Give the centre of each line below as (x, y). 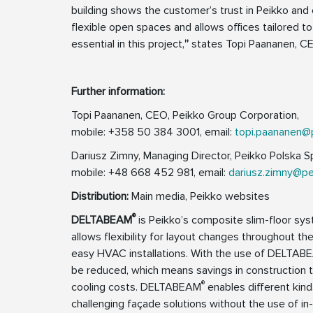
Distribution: (101, 197)
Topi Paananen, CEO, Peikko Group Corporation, (185, 116)
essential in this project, (128, 44)
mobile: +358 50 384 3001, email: (153, 132)
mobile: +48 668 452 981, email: (150, 173)
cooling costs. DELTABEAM (136, 287)
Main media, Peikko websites (201, 197)
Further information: (118, 92)
